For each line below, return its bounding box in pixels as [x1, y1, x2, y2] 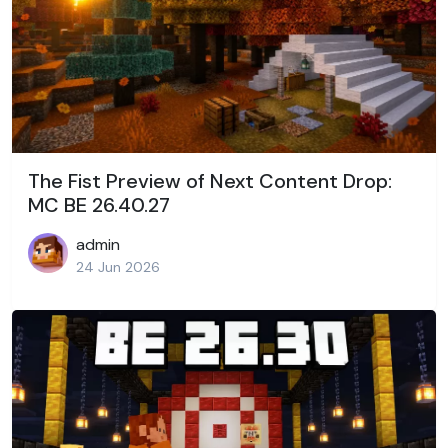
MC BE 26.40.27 [28, 191, 170, 218]
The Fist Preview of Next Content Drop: [28, 167, 392, 194]
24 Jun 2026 [76, 257, 160, 276]
